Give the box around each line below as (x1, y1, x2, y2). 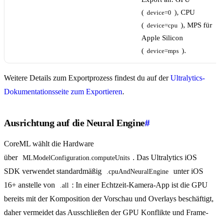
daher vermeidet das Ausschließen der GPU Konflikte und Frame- (4, 208, 208, 217)
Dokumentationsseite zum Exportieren (4, 87, 122, 96)
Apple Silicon (141, 34, 183, 42)
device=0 (147, 9, 171, 17)
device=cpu (147, 22, 178, 29)
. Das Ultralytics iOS (133, 153, 199, 162)
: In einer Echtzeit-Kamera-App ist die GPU (72, 181, 210, 190)
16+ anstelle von (4, 181, 57, 190)
